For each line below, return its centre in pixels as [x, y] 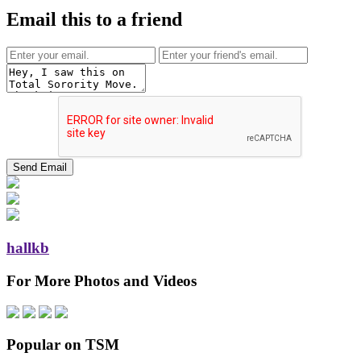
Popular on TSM [63, 345]
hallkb [28, 248]
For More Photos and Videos [102, 280]
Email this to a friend [94, 20]
